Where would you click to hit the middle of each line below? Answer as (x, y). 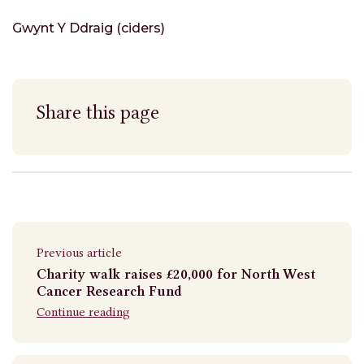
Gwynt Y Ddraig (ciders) (89, 28)
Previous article (79, 253)
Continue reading (83, 312)
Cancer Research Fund (109, 290)
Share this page (98, 113)
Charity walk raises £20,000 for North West (176, 273)
